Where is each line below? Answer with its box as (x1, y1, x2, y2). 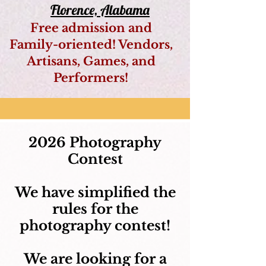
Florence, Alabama (50, 1, 150, 18)
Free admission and (30, 21, 152, 35)
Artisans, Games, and (26, 54, 156, 68)
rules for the (52, 201, 138, 217)
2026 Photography (28, 134, 161, 151)
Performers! (53, 71, 128, 85)
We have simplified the (14, 184, 176, 201)
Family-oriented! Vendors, (9, 37, 173, 52)
